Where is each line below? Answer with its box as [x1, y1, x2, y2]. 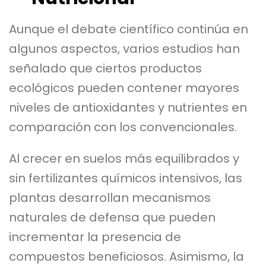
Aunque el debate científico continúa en [9, 20, 248, 37]
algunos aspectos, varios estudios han [9, 40, 240, 57]
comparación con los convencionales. [9, 118, 237, 135]
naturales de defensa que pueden [9, 208, 216, 226]
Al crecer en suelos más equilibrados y [9, 150, 239, 167]
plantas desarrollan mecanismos [9, 189, 211, 206]
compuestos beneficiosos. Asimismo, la [9, 248, 244, 265]
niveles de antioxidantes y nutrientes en [9, 99, 247, 116]
